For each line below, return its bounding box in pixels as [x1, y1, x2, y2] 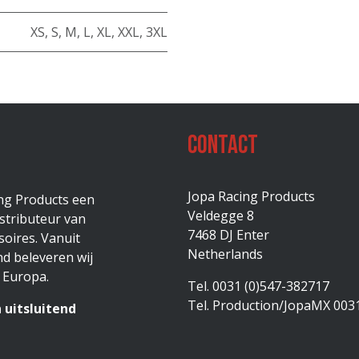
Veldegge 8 [188, 207, 254, 224]
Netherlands [188, 245, 263, 263]
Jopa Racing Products [188, 188, 315, 205]
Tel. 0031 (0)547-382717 [188, 277, 329, 295]
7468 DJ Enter [188, 226, 269, 244]
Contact [188, 130, 258, 161]
